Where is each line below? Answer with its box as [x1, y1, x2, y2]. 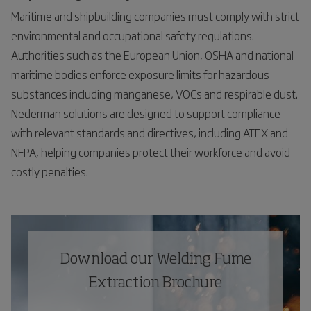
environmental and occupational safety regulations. [11, 27, 254, 44]
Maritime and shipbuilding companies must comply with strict [11, 8, 299, 24]
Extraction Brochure [89, 276, 222, 291]
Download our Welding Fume [60, 252, 251, 267]
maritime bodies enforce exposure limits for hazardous [11, 66, 269, 83]
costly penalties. [11, 163, 88, 180]
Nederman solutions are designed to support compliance [11, 105, 280, 121]
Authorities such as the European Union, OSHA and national [11, 47, 294, 63]
